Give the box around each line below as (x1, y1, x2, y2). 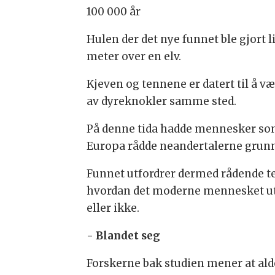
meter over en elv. (86, 50, 181, 64)
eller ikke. (86, 201, 139, 215)
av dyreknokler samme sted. (86, 95, 236, 109)
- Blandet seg (86, 229, 160, 243)
